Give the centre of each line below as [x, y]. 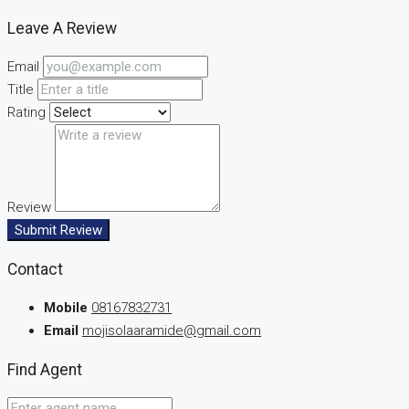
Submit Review [58, 231]
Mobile [66, 308]
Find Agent [45, 369]
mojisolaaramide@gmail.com [172, 331]
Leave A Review [62, 28]
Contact [35, 269]
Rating [26, 113]
